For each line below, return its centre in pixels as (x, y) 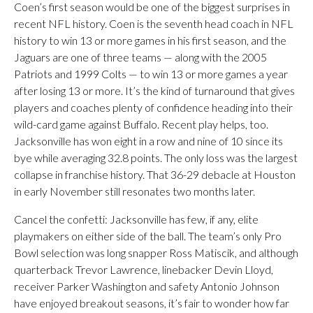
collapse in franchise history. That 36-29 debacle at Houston (155, 174)
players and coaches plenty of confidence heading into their (153, 107)
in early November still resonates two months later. (134, 191)
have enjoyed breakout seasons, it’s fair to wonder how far (152, 303)
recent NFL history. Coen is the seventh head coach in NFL (154, 23)
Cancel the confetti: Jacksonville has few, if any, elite (136, 219)
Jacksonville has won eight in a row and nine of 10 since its (148, 141)
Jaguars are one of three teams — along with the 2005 (140, 57)
